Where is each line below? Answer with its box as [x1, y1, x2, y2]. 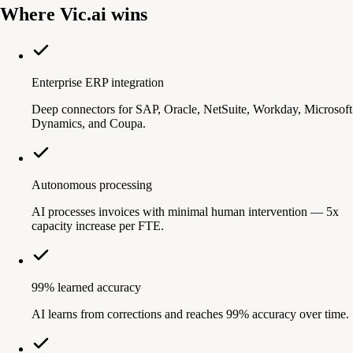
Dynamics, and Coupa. [32, 116, 146, 130]
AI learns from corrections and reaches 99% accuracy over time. [32, 307, 349, 321]
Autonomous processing [32, 177, 152, 191]
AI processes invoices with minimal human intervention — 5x [32, 204, 339, 218]
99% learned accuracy [32, 280, 141, 294]
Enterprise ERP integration [32, 75, 164, 89]
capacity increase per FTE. [32, 218, 164, 232]
